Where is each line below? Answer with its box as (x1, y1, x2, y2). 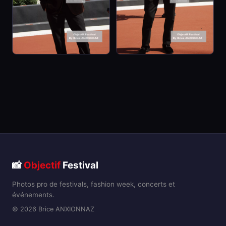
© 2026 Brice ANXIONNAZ (12, 205, 94, 213)
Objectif (24, 159, 61, 171)
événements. (12, 190, 54, 199)
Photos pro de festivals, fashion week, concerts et (12, 180, 175, 188)
